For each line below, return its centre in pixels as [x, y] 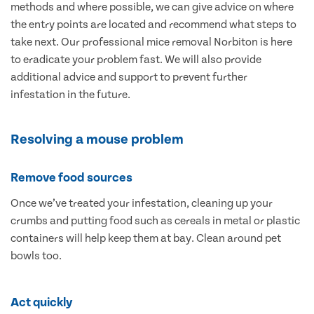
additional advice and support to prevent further [129, 77]
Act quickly [42, 303]
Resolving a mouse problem [97, 140]
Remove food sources [71, 178]
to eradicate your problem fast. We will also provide [136, 60]
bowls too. [36, 256]
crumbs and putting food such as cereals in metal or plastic [155, 221]
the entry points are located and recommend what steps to [153, 25]
